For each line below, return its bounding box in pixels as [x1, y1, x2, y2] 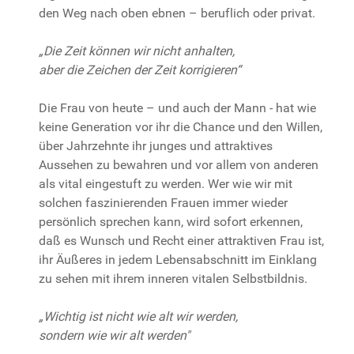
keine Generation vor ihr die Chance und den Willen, [39, 119, 322, 134]
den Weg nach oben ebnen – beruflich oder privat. [39, 6, 315, 21]
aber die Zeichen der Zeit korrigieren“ [39, 62, 241, 77]
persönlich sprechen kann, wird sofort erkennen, [39, 214, 303, 229]
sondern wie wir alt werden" [39, 328, 190, 343]
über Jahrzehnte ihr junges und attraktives [39, 138, 273, 153]
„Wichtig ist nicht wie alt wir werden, [39, 309, 238, 324]
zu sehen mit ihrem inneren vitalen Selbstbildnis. [39, 271, 307, 286]
